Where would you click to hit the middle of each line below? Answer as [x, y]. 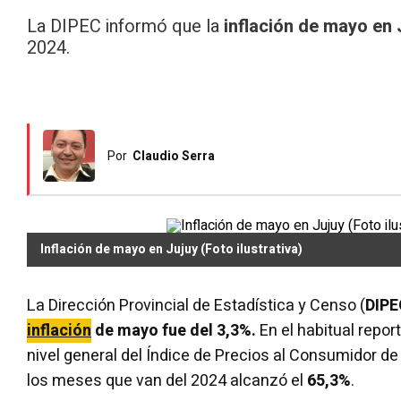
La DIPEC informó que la [125, 26]
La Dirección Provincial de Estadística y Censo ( [196, 305]
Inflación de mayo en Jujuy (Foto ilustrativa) [171, 249]
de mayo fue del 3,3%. [174, 330]
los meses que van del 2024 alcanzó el [167, 380]
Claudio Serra [174, 156]
